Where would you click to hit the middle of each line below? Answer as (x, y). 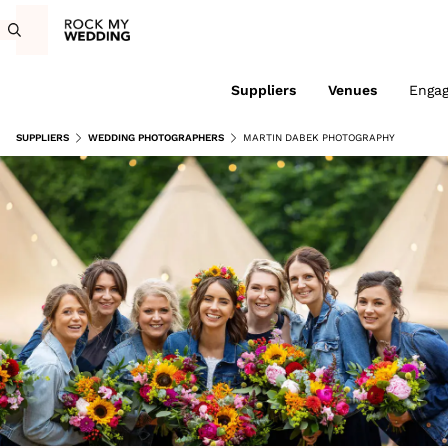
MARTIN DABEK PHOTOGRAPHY (319, 137)
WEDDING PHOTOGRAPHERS (156, 137)
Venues (352, 90)
